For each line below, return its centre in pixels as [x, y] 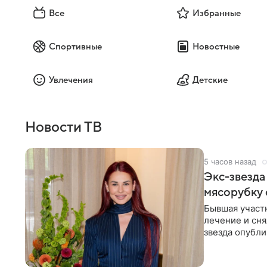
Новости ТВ [63, 128]
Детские [210, 80]
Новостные [216, 46]
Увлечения [71, 80]
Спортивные [75, 46]
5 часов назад [230, 162]
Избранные [216, 13]
